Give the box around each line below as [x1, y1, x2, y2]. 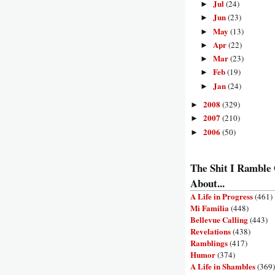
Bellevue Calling [190, 213, 248, 225]
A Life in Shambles [190, 260, 255, 272]
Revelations [190, 225, 231, 237]
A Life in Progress [190, 190, 253, 202]
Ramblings [190, 236, 228, 249]
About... [190, 175, 225, 191]
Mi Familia [190, 201, 229, 214]
